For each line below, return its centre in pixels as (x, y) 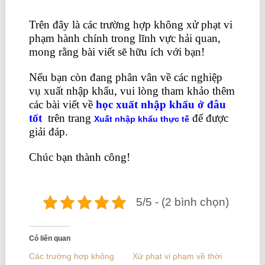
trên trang (69, 118)
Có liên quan (49, 239)
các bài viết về (62, 105)
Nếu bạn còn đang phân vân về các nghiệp (125, 77)
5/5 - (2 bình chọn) (183, 202)
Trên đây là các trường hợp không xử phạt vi (130, 25)
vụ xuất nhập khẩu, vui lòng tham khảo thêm (132, 91)
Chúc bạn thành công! (79, 157)
